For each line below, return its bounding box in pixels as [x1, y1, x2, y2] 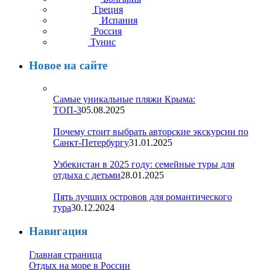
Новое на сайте [29, 58, 107, 72]
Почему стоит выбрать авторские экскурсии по [53, 127, 248, 137]
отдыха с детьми [53, 170, 121, 181]
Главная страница [29, 249, 102, 260]
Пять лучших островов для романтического [53, 192, 232, 202]
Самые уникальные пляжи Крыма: [53, 94, 195, 105]
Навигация [29, 225, 87, 237]
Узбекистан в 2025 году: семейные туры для [53, 159, 234, 170]
